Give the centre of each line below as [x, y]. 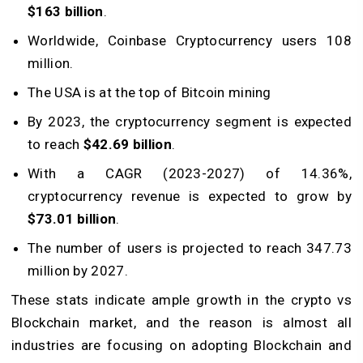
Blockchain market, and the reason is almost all [181, 323]
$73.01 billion [72, 219]
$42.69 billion [127, 145]
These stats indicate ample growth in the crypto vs [181, 300]
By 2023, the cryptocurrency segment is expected [190, 122]
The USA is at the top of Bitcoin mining [149, 93]
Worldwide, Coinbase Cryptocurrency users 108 [190, 41]
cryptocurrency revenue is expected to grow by [190, 196]
